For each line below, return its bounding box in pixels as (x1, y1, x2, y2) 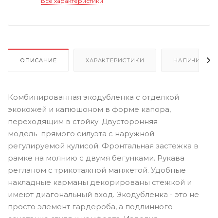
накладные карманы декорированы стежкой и (8, 177, 192, 187)
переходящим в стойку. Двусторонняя (8, 116, 158, 126)
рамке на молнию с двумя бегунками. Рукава (8, 153, 184, 163)
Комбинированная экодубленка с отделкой (8, 92, 179, 102)
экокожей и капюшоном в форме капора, (8, 104, 171, 114)
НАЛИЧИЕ (173, 56, 204, 64)
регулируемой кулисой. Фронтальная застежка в (8, 141, 199, 150)
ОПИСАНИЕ (20, 56, 57, 64)
